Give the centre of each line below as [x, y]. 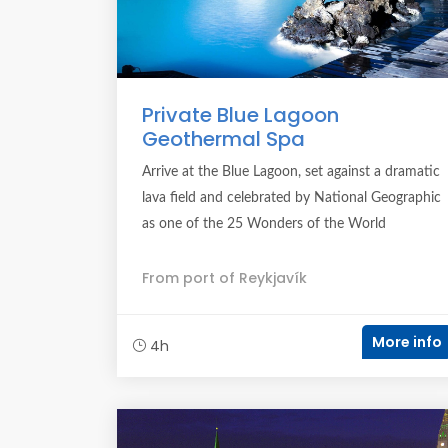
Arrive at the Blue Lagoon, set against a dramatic [291, 172]
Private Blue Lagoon [240, 115]
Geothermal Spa [223, 139]
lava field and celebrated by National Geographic [291, 198]
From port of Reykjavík [224, 278]
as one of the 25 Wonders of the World [264, 224]
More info [407, 342]
